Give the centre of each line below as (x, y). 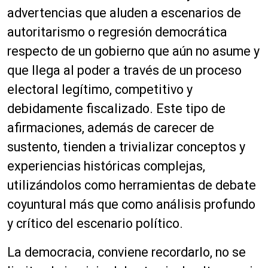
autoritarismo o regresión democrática (117, 32)
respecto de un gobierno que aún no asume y (133, 51)
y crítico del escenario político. (95, 223)
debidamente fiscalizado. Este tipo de (116, 108)
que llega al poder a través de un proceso (124, 70)
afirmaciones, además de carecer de (111, 127)
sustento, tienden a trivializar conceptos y (126, 147)
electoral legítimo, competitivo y (100, 89)
